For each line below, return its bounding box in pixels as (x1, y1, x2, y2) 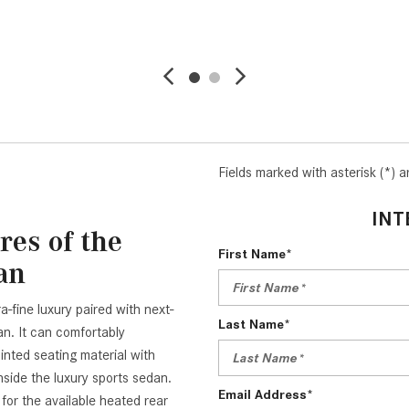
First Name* (218, 246, 292, 262)
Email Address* (218, 387, 313, 403)
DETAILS (125, 9, 171, 25)
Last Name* (218, 317, 290, 332)
